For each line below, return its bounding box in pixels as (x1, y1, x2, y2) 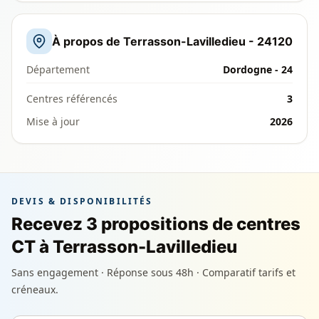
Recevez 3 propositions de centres (11, 214, 300, 234)
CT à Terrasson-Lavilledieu (11, 236, 237, 257)
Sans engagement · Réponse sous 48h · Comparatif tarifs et (11, 266, 296, 279)
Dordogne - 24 (223, 63, 293, 76)
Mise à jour (26, 115, 80, 128)
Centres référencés (26, 92, 117, 105)
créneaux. (11, 283, 58, 296)
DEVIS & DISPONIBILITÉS (11, 195, 153, 207)
